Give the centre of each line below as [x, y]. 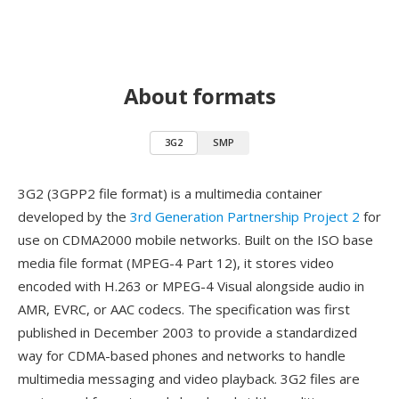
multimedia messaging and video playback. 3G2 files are [189, 379]
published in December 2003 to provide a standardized [187, 332]
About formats [199, 96]
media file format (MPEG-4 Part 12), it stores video [176, 263]
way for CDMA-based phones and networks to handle [182, 355]
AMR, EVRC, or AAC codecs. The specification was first [184, 309]
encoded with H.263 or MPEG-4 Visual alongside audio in [191, 286]
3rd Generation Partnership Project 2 [245, 216]
